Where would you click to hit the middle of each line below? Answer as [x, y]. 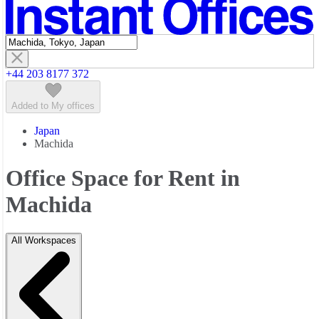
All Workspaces [44, 241]
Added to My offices [53, 105]
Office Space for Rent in [123, 178]
